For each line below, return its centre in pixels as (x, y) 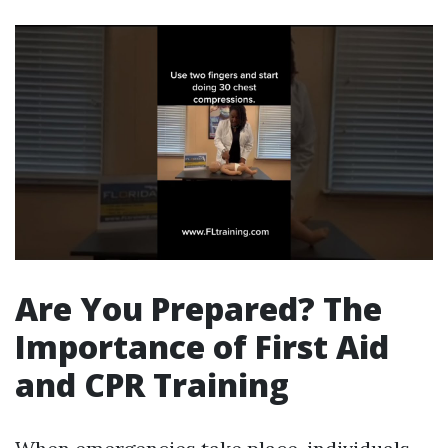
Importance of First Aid (202, 347)
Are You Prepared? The (198, 309)
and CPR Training (152, 385)
